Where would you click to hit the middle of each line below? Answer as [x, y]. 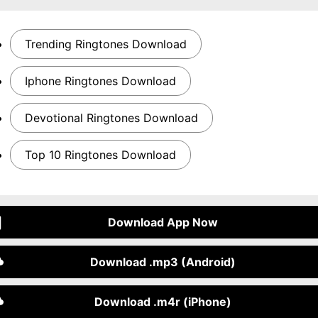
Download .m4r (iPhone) [163, 302]
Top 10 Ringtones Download [100, 155]
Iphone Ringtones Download [100, 81]
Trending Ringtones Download [106, 44]
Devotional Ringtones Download [111, 118]
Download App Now [163, 222]
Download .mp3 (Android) [163, 262]
